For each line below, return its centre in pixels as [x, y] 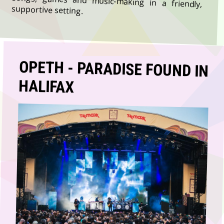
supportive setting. [47, 9]
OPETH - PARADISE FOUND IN [114, 69]
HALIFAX [46, 86]
